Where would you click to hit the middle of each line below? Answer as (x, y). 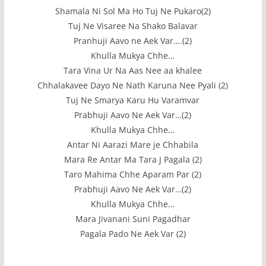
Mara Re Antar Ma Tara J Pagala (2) (133, 159)
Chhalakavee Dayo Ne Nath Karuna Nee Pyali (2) (133, 85)
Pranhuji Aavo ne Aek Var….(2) (133, 40)
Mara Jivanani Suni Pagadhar (133, 218)
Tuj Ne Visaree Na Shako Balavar (133, 26)
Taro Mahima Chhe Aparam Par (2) (133, 174)
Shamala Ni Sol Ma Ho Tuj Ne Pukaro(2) (133, 11)
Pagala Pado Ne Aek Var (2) (133, 233)
